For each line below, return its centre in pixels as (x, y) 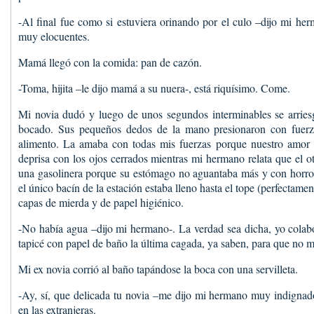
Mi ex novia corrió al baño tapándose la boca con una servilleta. (158, 269)
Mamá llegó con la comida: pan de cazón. (110, 62)
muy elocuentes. (54, 36)
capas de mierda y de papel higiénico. (101, 202)
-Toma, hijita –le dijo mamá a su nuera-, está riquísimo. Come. (154, 88)
